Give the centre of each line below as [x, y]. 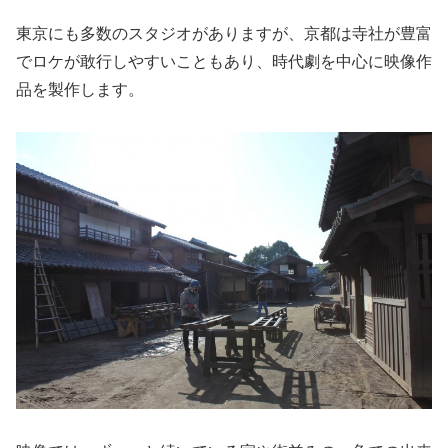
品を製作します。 [80, 89]
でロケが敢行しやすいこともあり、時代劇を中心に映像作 [224, 61]
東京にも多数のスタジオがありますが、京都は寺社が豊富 [224, 33]
